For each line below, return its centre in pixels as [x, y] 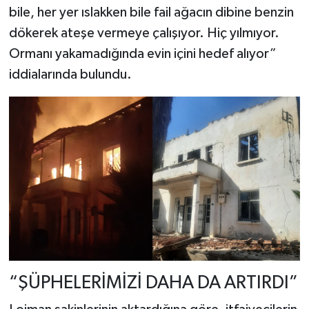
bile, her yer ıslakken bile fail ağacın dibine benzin [151, 12]
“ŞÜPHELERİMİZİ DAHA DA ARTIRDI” [153, 283]
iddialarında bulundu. [70, 74]
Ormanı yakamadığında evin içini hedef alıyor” [142, 54]
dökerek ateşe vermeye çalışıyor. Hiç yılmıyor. [144, 33]
